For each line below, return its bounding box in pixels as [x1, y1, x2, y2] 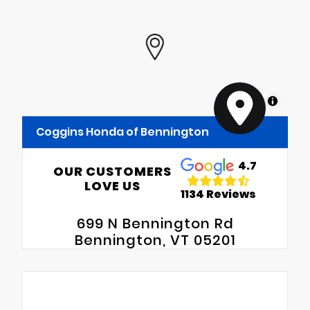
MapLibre [226, 95, 262, 107]
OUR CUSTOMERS [53, 163, 172, 181]
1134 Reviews [181, 185, 257, 202]
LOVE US [84, 177, 141, 195]
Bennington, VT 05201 [74, 230, 236, 250]
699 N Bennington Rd [76, 214, 234, 234]
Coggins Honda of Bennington [36, 124, 209, 140]
